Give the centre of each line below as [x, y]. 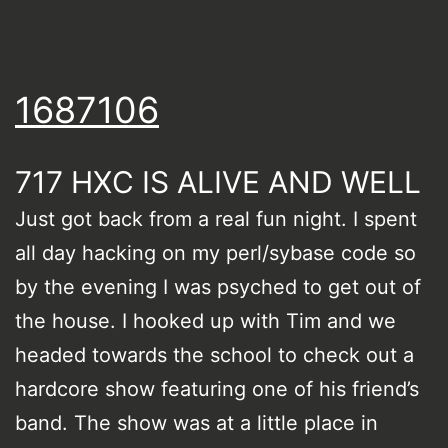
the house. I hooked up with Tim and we [205, 320]
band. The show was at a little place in [196, 422]
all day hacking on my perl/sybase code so [215, 252]
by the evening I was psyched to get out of [218, 286]
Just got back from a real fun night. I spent [216, 218]
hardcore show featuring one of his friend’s [217, 388]
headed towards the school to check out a [214, 354]
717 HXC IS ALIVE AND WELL [218, 181]
